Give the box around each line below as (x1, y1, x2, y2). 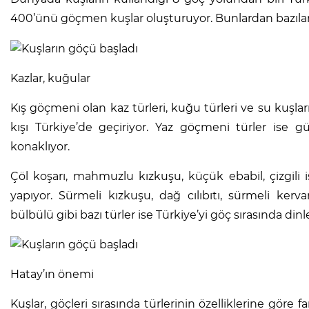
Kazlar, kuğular (10, 71, 90, 85)
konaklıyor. (10, 139, 70, 153)
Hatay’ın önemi (10, 268, 94, 281)
